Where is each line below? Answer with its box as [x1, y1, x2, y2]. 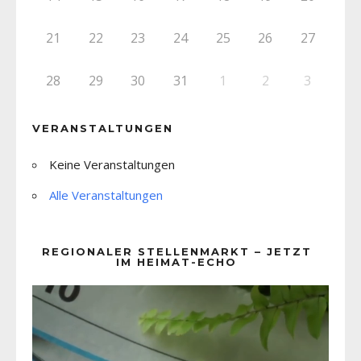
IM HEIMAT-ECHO [116, 255, 237, 268]
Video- [180, 288, 216, 305]
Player [180, 315, 215, 332]
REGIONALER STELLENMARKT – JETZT [41, 244, 312, 258]
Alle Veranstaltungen [49, 186, 163, 203]
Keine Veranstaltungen [49, 156, 175, 172]
